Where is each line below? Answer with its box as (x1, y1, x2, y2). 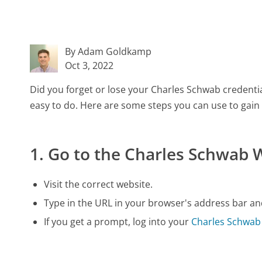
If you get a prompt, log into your (44, 215, 192, 228)
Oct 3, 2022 (65, 59, 114, 73)
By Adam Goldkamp (65, 45, 152, 58)
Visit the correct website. (44, 177, 153, 191)
